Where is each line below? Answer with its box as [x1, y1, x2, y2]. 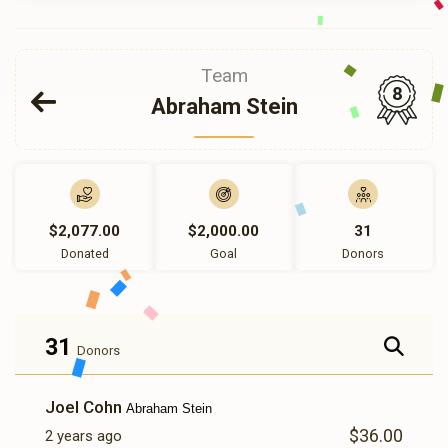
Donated [60, 246, 109, 261]
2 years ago [45, 427, 122, 445]
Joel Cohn [45, 397, 126, 417]
